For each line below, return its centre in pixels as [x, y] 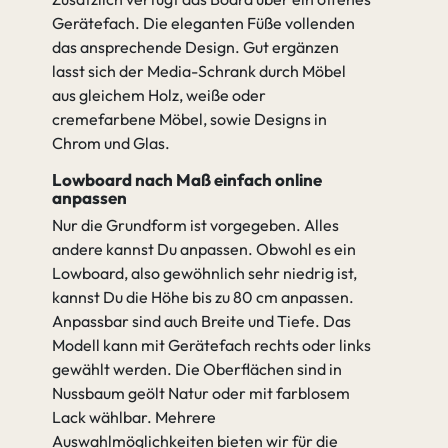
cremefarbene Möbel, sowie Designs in [189, 119]
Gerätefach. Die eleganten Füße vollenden [203, 23]
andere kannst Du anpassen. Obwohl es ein [204, 249]
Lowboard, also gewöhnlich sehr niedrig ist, [204, 273]
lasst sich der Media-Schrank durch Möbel [199, 71]
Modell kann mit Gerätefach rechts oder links [211, 345]
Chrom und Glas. [111, 143]
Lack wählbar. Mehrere [134, 417]
